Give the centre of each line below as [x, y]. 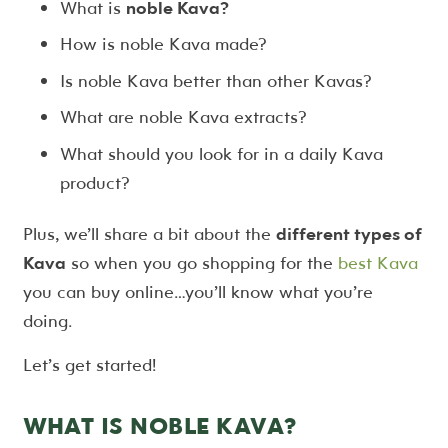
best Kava [377, 263]
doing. [47, 321]
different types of [348, 234]
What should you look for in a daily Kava [221, 153]
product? [95, 182]
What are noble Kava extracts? [183, 117]
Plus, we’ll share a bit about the [149, 234]
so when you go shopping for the [201, 263]
